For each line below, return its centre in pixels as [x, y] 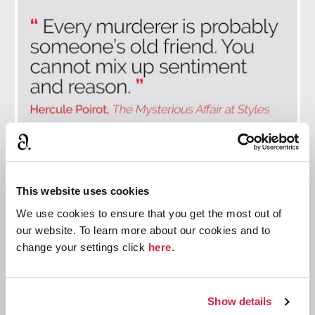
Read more [157, 277]
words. [157, 242]
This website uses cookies [83, 191]
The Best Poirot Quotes [157, 195]
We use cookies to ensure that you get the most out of [149, 213]
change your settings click [82, 247]
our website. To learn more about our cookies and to [143, 230]
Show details [240, 302]
